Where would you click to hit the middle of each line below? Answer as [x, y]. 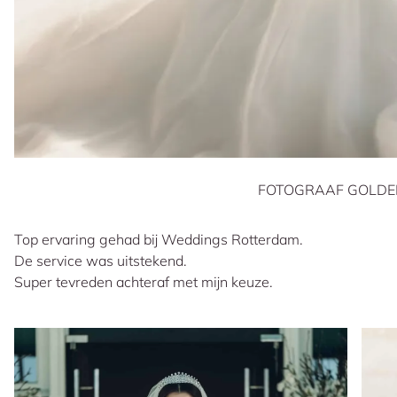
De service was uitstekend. [101, 260]
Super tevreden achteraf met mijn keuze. [144, 281]
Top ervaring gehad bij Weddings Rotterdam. [159, 239]
